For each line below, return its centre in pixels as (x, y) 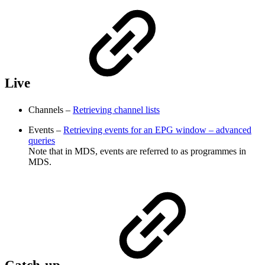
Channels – (51, 109)
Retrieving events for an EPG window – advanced (157, 130)
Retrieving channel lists (116, 109)
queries (42, 140)
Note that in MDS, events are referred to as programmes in (137, 151)
